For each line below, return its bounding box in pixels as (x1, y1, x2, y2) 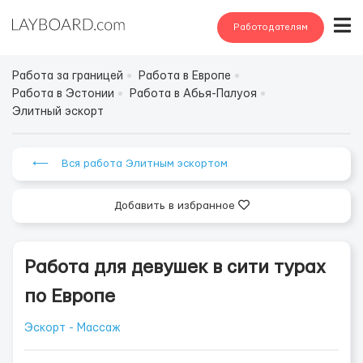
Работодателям (233, 23, 308, 32)
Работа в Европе (139, 70, 231, 82)
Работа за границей (12, 70, 123, 82)
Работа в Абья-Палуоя (130, 88, 257, 100)
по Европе (24, 288, 115, 305)
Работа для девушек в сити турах (24, 258, 326, 276)
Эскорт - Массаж (24, 322, 121, 334)
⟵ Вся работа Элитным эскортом (32, 158, 228, 169)
